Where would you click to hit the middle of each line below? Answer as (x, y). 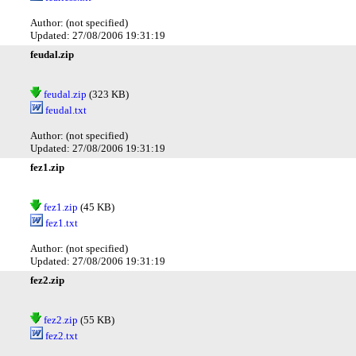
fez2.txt (60, 335)
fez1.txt (60, 222)
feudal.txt (65, 110)
